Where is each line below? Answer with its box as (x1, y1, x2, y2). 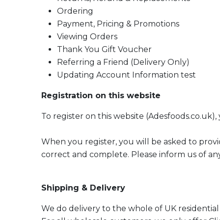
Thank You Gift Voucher (57, 45, 152, 54)
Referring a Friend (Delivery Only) (57, 57, 190, 67)
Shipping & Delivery (41, 183, 125, 192)
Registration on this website (41, 91, 161, 100)
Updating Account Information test (57, 70, 196, 80)
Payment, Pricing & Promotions (57, 19, 179, 28)
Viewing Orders (57, 32, 117, 41)
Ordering (57, 6, 93, 16)
